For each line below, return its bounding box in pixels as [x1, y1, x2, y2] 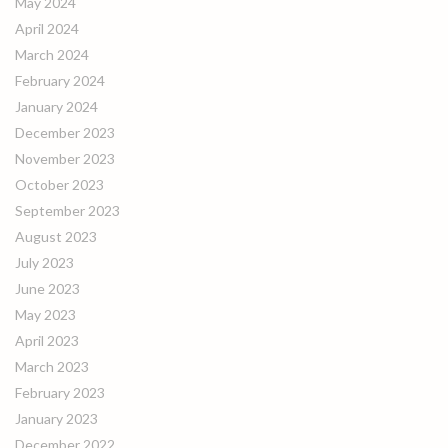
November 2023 [15, 150, 115, 167]
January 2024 [15, 98, 98, 115]
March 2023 [15, 358, 89, 375]
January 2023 [15, 410, 98, 427]
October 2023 [15, 176, 104, 193]
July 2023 [15, 254, 74, 271]
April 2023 [15, 332, 79, 349]
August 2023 [15, 228, 97, 245]
